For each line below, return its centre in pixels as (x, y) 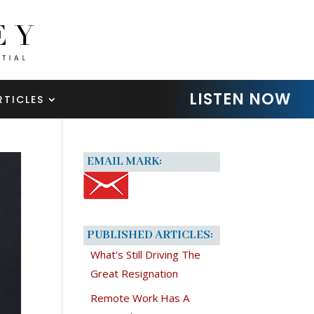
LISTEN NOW (241, 99)
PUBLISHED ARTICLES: (150, 235)
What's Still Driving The (146, 254)
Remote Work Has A (140, 298)
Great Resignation (135, 273)
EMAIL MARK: (125, 161)
